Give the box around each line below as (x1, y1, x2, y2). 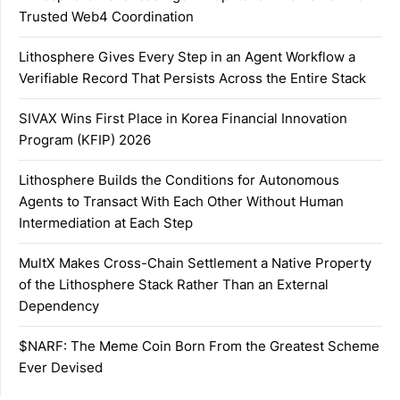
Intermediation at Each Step (19, 213, 193, 231)
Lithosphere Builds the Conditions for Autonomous (19, 171, 339, 188)
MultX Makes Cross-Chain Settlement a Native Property (19, 254, 371, 271)
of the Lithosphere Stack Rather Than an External (19, 275, 329, 293)
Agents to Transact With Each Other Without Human (19, 192, 344, 210)
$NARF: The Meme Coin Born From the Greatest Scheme (19, 337, 379, 354)
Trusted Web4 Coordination (19, 7, 194, 25)
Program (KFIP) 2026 (19, 130, 151, 148)
